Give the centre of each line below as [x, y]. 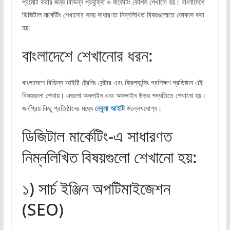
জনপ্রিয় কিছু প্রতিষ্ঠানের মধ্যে [58, 108]
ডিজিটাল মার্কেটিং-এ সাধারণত [97, 136]
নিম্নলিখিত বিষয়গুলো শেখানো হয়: [109, 157]
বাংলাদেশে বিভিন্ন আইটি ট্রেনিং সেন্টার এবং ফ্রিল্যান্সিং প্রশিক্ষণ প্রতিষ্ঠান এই [112, 82]
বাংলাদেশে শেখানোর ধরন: [87, 55]
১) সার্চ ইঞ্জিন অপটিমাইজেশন [96, 188]
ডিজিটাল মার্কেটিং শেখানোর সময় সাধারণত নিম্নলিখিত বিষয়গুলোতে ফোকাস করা [113, 14]
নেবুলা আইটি [110, 108]
